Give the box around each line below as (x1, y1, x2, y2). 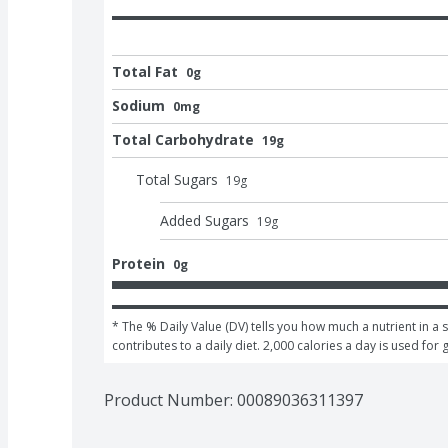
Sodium (112, 95, 165, 115)
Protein (112, 253, 165, 273)
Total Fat (112, 61, 178, 81)
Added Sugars (160, 210, 249, 230)
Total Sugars (136, 169, 218, 189)
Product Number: (104, 388, 237, 411)
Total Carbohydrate (112, 129, 254, 149)
